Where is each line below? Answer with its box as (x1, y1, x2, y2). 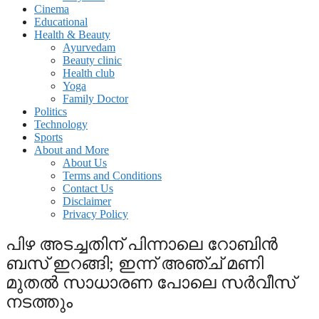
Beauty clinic (63, 54, 122, 66)
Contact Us (63, 182, 113, 194)
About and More (34, 144, 109, 156)
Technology (34, 118, 88, 130)
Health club (63, 67, 115, 79)
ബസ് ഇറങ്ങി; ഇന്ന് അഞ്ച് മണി (6, 253, 263, 273)
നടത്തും (6, 292, 73, 311)
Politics (34, 105, 67, 117)
